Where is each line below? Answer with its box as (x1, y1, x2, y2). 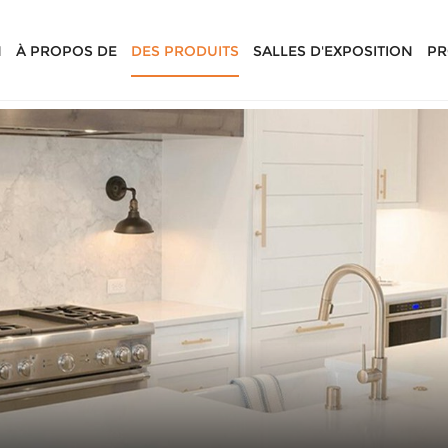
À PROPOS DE (16, 42, 117, 60)
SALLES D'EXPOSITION (253, 42, 413, 60)
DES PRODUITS (131, 42, 239, 60)
